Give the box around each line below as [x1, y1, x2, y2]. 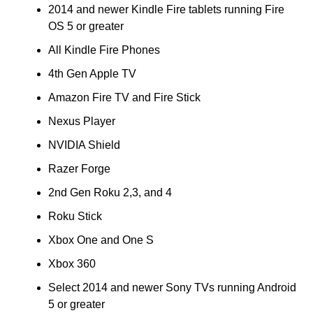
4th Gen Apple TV [48, 67, 136, 80]
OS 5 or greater [48, 20, 124, 32]
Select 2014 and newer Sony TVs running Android [48, 281, 296, 293]
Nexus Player [48, 115, 115, 127]
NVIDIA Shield [48, 138, 120, 151]
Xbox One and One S [48, 233, 154, 246]
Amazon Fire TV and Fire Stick [48, 91, 201, 103]
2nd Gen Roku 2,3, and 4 [48, 186, 172, 198]
